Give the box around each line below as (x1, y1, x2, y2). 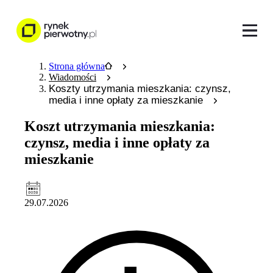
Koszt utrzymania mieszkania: (24, 118, 215, 134)
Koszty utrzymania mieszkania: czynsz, (49, 83, 231, 94)
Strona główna (49, 61, 105, 71)
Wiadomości (49, 72, 96, 82)
